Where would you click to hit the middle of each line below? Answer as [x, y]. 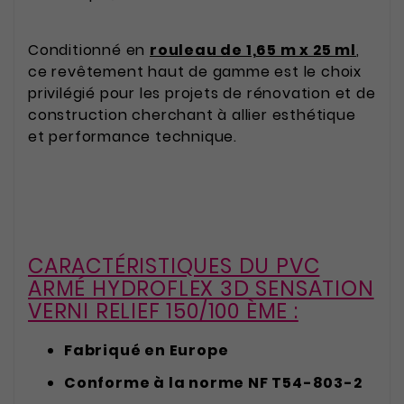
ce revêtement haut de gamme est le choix [195, 72]
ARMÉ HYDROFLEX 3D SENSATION [201, 289]
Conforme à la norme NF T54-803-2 [213, 382]
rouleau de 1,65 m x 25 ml [253, 50]
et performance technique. [133, 137]
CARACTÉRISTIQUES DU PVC [174, 266]
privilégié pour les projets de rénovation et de [202, 94]
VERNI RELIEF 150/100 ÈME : [163, 312]
